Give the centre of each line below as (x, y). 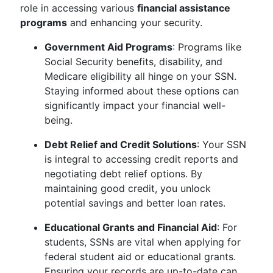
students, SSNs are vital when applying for (143, 242)
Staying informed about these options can (142, 91)
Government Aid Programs (108, 47)
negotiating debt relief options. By (123, 174)
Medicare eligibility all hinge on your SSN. (140, 76)
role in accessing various (79, 8)
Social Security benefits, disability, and (133, 62)
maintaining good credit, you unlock (128, 188)
